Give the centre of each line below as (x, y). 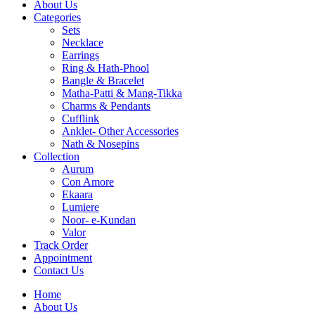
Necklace (83, 43)
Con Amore (88, 182)
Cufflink (81, 118)
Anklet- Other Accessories (120, 131)
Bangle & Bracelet (103, 81)
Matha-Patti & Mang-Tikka (122, 93)
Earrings (81, 55)
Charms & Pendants (106, 106)
